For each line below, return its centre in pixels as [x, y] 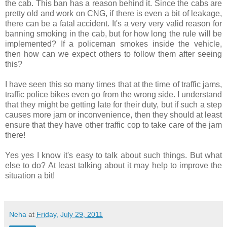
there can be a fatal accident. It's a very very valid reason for [113, 23]
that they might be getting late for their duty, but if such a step [113, 104]
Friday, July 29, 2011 [70, 214]
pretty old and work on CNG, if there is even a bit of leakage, [113, 13]
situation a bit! [30, 175]
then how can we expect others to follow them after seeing [113, 54]
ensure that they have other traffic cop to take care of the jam [113, 125]
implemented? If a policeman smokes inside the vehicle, [113, 44]
